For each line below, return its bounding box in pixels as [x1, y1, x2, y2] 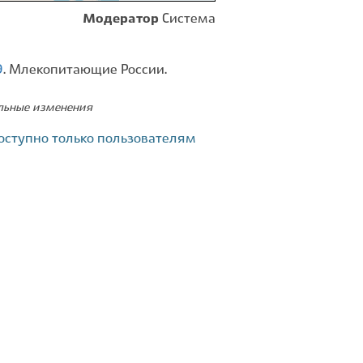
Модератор [83, 13, 159, 25]
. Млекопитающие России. [3, 64, 167, 76]
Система [162, 13, 216, 25]
